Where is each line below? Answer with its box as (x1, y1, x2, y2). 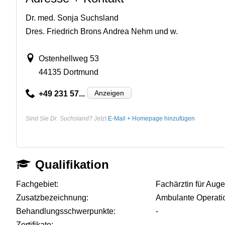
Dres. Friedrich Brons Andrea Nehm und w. (26, 27, 178, 36)
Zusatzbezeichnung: (16, 193, 88, 202)
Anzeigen (94, 88, 124, 97)
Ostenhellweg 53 (38, 54, 99, 63)
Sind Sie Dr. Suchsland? (26, 115, 92, 122)
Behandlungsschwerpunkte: (16, 206, 116, 215)
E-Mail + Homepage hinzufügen (108, 115, 195, 122)
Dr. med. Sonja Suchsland (26, 13, 119, 22)
